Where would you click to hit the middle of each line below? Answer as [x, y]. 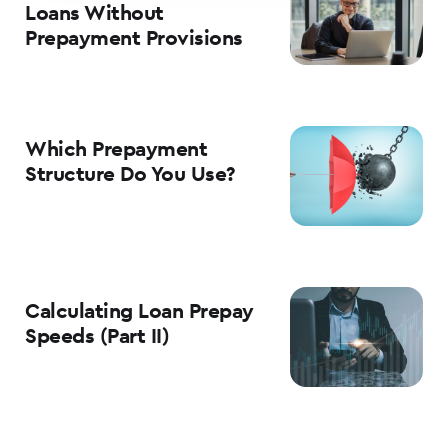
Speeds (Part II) [97, 335]
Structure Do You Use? [130, 174]
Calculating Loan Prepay [139, 310]
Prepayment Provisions [134, 38]
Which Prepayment [116, 149]
